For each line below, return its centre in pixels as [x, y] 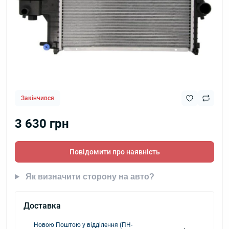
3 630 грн [42, 124]
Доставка [42, 206]
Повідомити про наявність [114, 152]
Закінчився [38, 98]
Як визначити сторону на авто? [89, 177]
